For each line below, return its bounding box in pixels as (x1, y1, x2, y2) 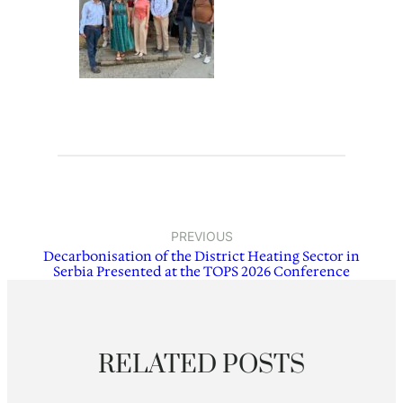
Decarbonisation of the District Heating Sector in (43, 247, 360, 266)
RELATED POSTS (98, 349, 305, 382)
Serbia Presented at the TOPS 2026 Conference (53, 263, 350, 282)
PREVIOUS (170, 228, 233, 245)
